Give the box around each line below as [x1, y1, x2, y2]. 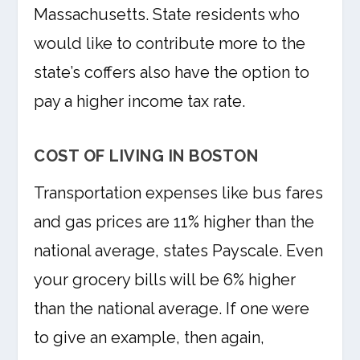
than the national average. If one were [34, 299, 310, 318]
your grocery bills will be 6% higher [34, 270, 297, 289]
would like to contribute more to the [34, 34, 306, 53]
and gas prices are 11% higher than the [34, 212, 315, 231]
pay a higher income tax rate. [34, 92, 246, 111]
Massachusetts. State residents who [34, 5, 301, 24]
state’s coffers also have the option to [34, 63, 310, 82]
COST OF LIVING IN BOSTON [34, 146, 259, 166]
